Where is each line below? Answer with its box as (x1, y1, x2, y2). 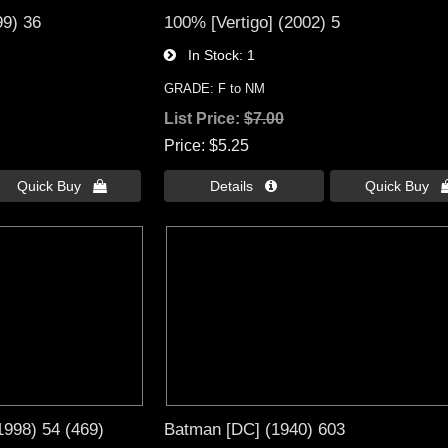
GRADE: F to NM (163, 80, 265, 96)
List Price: (163, 109, 244, 127)
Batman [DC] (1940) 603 (163, 419, 345, 440)
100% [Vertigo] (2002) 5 (163, 11, 340, 32)
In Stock (175, 46, 239, 63)
